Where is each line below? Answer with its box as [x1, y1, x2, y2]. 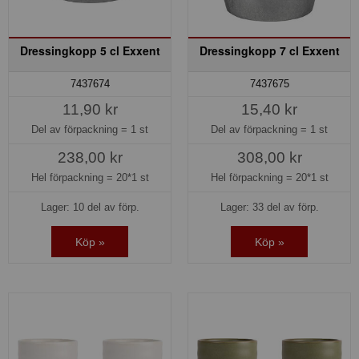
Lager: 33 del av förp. [220, 200, 319, 213]
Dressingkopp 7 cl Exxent [199, 42, 340, 58]
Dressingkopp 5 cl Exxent [19, 42, 160, 58]
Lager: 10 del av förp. [40, 200, 139, 213]
